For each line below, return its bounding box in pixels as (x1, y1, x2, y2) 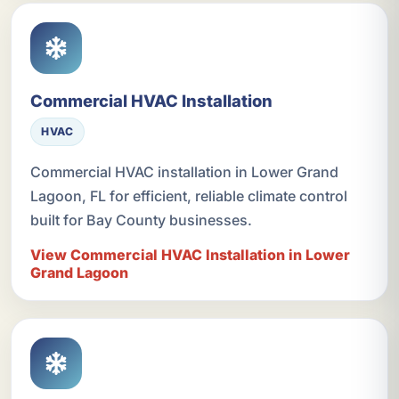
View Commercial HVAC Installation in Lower (29, 245, 350, 264)
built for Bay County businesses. (29, 210, 252, 229)
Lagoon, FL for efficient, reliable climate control (29, 186, 347, 205)
